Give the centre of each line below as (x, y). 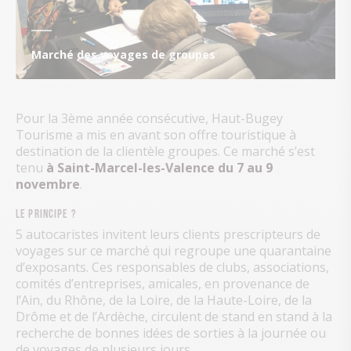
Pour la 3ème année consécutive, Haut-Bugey (149, 119)
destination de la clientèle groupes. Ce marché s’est (165, 152)
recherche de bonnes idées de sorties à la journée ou (171, 333)
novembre (48, 185)
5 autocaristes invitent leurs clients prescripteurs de (168, 234)
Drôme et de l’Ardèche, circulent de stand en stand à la (174, 316)
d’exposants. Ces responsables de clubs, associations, (172, 267)
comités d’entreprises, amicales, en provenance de (163, 283)
